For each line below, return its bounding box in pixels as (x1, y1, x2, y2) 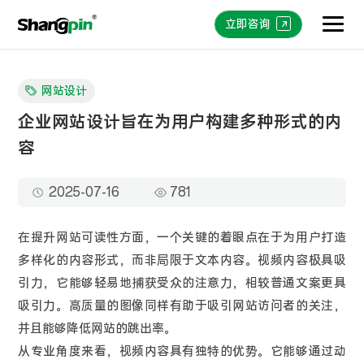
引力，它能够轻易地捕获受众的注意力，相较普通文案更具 (18, 275, 346, 292)
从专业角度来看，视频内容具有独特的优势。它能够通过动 (18, 344, 346, 360)
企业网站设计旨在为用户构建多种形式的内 (18, 111, 343, 133)
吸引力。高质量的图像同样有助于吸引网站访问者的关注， (18, 298, 346, 314)
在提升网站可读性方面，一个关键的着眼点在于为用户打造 (18, 230, 346, 246)
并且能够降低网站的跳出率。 (18, 321, 177, 337)
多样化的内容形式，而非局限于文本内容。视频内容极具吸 (18, 253, 346, 269)
